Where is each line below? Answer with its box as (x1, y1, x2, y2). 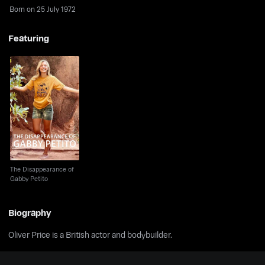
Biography (8, 205, 51, 219)
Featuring (8, 31, 50, 44)
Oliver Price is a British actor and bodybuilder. (8, 228, 173, 240)
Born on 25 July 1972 (9, 4, 76, 14)
